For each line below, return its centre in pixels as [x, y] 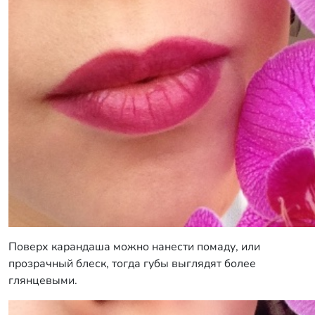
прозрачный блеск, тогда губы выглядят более [132, 264]
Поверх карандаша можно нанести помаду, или [134, 247]
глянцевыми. [43, 281]
